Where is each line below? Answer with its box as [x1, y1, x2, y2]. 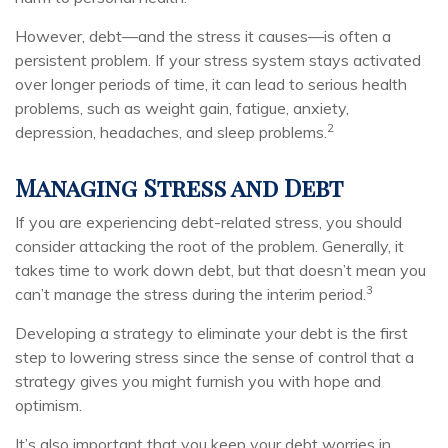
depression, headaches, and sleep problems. [15, 122, 327, 142]
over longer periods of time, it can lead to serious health [15, 74, 407, 94]
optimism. [15, 395, 82, 415]
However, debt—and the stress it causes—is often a [15, 26, 391, 46]
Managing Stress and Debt [15, 171, 343, 203]
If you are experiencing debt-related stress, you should [15, 212, 402, 232]
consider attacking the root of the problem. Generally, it [15, 236, 404, 256]
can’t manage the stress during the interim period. [15, 284, 366, 304]
